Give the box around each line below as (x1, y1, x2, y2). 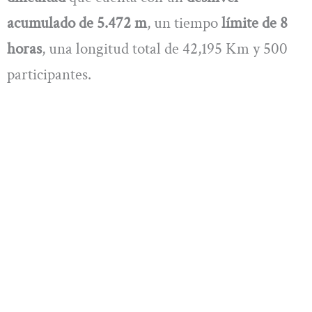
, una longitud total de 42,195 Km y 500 (42, 38, 288, 59)
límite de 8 (221, 12, 288, 33)
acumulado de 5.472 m (7, 12, 147, 33)
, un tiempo (147, 12, 221, 33)
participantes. (7, 63, 91, 85)
